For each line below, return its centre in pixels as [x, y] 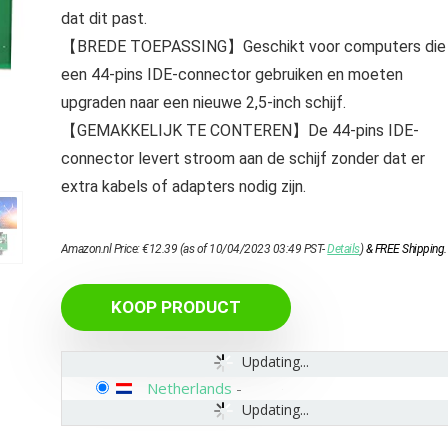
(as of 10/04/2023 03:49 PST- [252, 249]
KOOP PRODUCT [175, 307]
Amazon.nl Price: [101, 249]
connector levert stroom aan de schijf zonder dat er [242, 158]
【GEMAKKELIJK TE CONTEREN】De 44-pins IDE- [239, 130]
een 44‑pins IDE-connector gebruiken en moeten [231, 74]
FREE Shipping [409, 249]
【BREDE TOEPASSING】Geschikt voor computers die [253, 46]
